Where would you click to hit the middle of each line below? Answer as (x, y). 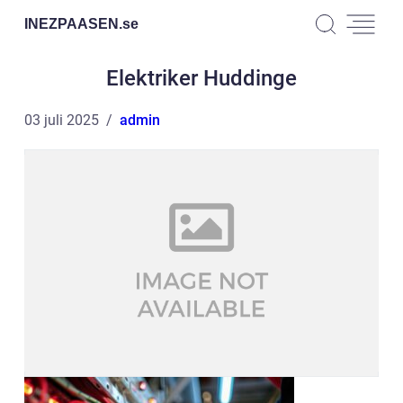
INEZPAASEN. (73, 23)
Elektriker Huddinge (201, 78)
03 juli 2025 (62, 120)
